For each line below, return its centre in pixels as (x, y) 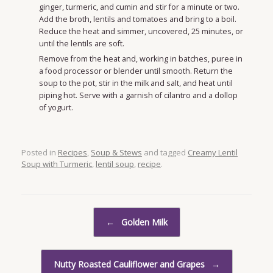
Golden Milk (143, 222)
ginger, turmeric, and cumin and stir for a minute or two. (139, 7)
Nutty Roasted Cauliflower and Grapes (130, 264)
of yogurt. (56, 107)
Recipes (73, 153)
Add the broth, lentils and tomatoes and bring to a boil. (137, 19)
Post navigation (50, 213)
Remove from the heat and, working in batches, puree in (140, 58)
